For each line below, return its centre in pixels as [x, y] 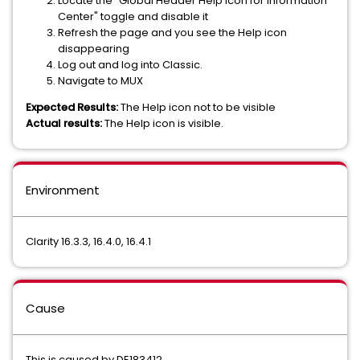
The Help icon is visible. [163, 123]
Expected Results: [72, 107]
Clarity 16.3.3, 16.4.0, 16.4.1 [88, 241]
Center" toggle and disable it [133, 16]
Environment [63, 190]
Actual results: [64, 123]
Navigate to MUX [100, 81]
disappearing [94, 49]
